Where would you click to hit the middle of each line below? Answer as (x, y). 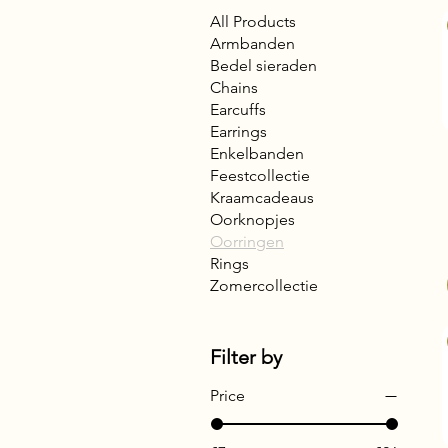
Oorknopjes (252, 219)
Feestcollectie (260, 175)
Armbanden (252, 43)
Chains (234, 87)
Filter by (246, 357)
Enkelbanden (257, 153)
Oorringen (247, 241)
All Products (253, 21)
